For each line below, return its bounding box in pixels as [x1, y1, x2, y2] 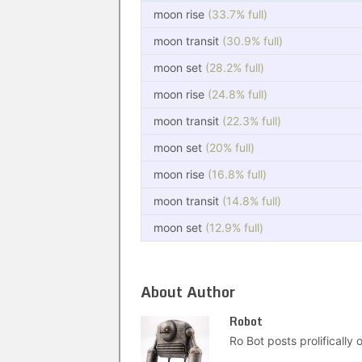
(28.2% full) [205, 61, 264, 74]
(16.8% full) [208, 167, 267, 181]
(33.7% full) [208, 7, 267, 21]
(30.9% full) [222, 34, 283, 48]
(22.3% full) [222, 114, 281, 128]
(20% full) [205, 141, 255, 154]
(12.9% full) [205, 221, 263, 234]
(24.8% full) [208, 87, 267, 101]
